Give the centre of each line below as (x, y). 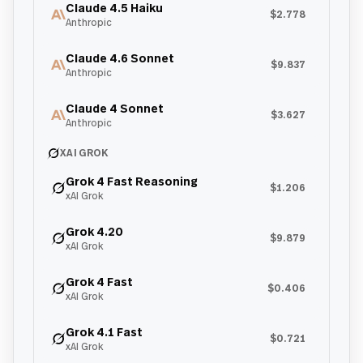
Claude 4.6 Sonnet (120, 58)
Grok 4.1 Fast (104, 332)
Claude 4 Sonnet (115, 108)
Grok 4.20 (94, 231)
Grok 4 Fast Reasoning (132, 181)
